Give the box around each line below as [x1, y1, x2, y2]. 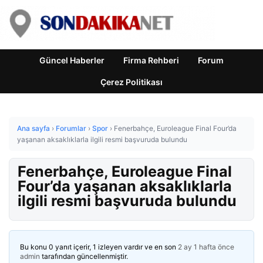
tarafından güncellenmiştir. [40, 252, 128, 261]
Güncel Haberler [39, 55, 104, 65]
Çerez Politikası [100, 77, 163, 87]
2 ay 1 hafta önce [178, 242, 234, 251]
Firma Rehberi [123, 55, 179, 65]
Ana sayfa [17, 124, 50, 133]
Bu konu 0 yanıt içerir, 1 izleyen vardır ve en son [20, 242, 178, 251]
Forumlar [56, 124, 86, 133]
